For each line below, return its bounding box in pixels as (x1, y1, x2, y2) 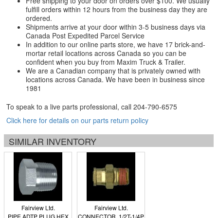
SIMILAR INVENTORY (9, 135, 96, 147)
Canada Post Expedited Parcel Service (26, 31, 145, 40)
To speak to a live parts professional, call (6, 102, 133, 111)
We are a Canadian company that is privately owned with (26, 66, 200, 75)
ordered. (26, 13, 52, 23)
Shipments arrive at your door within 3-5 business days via (26, 22, 205, 32)
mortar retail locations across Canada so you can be (26, 48, 186, 58)
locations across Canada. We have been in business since (26, 74, 205, 84)
